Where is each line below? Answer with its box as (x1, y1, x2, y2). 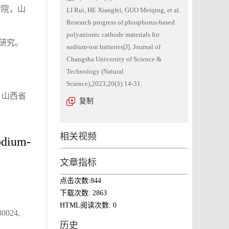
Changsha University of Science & (66, 55, 162, 63)
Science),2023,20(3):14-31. (66, 80, 142, 87)
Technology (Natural (66, 67, 124, 75)
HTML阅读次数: (60, 201, 113, 209)
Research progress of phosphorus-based (66, 18, 175, 26)
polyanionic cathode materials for (66, 31, 159, 38)
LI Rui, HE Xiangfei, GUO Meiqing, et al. (66, 6, 180, 14)
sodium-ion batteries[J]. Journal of (66, 43, 161, 51)
